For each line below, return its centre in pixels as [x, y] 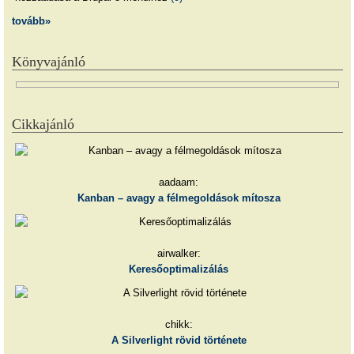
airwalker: [179, 253]
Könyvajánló [49, 62]
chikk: [179, 324]
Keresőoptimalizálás [179, 269]
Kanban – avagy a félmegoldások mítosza [179, 198]
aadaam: [179, 183]
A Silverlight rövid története [179, 340]
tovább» [31, 21]
